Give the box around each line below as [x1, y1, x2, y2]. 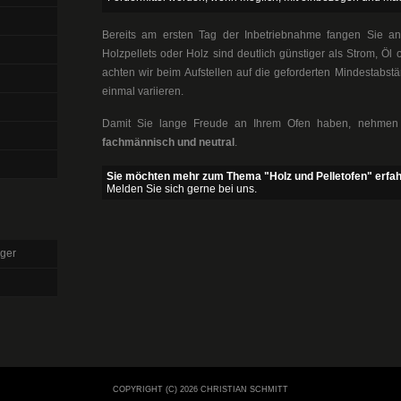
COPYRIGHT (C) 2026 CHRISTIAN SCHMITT [113, 385, 288, 394]
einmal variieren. [102, 85, 183, 98]
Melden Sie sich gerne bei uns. [107, 183, 257, 195]
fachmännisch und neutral [102, 136, 235, 149]
